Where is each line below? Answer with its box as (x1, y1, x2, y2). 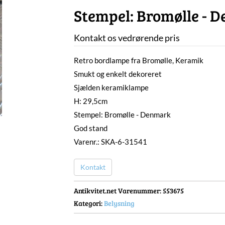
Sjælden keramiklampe (73, 83, 149, 92)
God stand (73, 124, 107, 133)
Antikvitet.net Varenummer (73, 186, 160, 196)
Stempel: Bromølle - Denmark (73, 110, 171, 119)
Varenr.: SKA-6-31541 (73, 137, 147, 146)
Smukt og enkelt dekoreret (73, 69, 162, 78)
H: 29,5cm (73, 96, 107, 105)
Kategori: (73, 198, 102, 208)
